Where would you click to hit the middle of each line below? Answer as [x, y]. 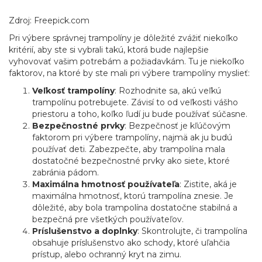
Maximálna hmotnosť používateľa [106, 184]
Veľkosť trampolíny [73, 91]
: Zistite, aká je [208, 184]
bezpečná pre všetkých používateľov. [108, 219]
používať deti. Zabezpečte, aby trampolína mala [129, 149]
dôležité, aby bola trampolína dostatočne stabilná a [135, 208]
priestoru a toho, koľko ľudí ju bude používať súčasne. [140, 114]
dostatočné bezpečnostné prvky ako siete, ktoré [131, 161]
